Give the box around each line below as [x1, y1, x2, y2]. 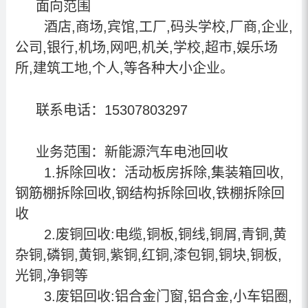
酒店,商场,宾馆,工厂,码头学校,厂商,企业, [35, 19, 293, 34]
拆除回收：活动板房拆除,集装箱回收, [55, 164, 284, 180]
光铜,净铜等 [14, 267, 88, 283]
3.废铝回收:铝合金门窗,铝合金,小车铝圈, [35, 288, 292, 304]
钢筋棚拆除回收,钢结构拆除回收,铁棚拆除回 [14, 185, 285, 201]
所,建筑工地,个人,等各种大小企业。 [14, 60, 234, 76]
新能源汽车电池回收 [104, 144, 228, 159]
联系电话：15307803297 [35, 102, 188, 118]
